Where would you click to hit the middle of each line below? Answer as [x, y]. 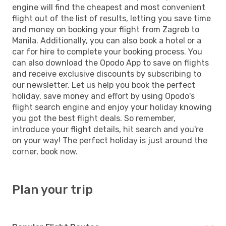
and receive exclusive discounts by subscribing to [107, 74]
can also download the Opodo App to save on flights [110, 63]
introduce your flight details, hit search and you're [108, 129]
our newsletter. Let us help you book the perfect [104, 85]
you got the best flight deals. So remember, [94, 118]
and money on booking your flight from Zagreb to [106, 29]
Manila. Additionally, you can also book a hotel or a [107, 40]
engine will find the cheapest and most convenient [109, 7]
